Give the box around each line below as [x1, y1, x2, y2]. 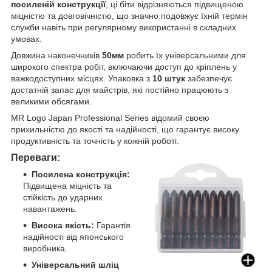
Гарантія [94, 220, 131, 230]
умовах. [11, 33, 42, 44]
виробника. [23, 243, 67, 253]
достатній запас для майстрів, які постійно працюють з [11, 84, 228, 95]
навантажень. [23, 203, 77, 214]
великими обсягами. [11, 96, 92, 106]
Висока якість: [32, 220, 94, 230]
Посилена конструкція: [32, 169, 130, 179]
